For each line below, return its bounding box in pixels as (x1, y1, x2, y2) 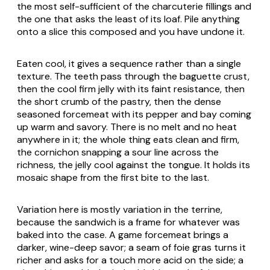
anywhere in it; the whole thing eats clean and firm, (17, 133, 239, 146)
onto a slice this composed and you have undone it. (17, 25, 245, 38)
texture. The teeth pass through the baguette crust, (17, 69, 250, 83)
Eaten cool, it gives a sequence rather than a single (17, 57, 241, 70)
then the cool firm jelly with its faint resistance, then (17, 82, 245, 95)
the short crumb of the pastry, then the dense (17, 95, 221, 108)
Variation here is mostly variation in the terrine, (17, 202, 222, 216)
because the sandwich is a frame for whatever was (17, 215, 240, 228)
